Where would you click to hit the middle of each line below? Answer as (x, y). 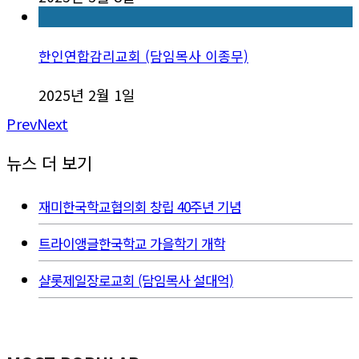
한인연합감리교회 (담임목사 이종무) (143, 56)
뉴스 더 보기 (49, 162)
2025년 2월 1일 (87, 94)
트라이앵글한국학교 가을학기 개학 (132, 243)
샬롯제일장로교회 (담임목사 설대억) (136, 280)
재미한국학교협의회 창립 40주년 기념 (140, 206)
